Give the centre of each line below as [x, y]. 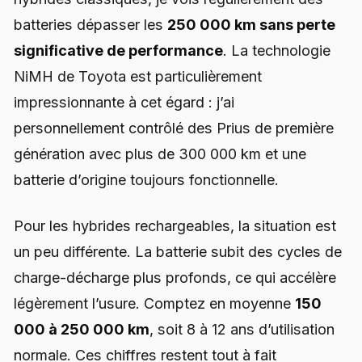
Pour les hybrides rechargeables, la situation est [175, 226]
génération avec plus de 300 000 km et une [160, 154]
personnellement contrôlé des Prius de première [174, 128]
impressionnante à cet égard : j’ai [124, 103]
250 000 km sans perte [251, 25]
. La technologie [277, 51]
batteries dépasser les [90, 25]
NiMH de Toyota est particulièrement [138, 77]
